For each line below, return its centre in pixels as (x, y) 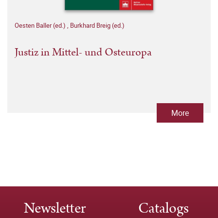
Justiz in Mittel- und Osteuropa (83, 52)
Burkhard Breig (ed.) (97, 25)
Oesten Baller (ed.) (41, 25)
